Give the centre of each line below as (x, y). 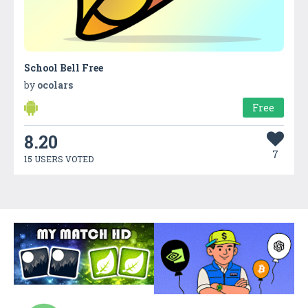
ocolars (55, 85)
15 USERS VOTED (59, 158)
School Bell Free (64, 67)
